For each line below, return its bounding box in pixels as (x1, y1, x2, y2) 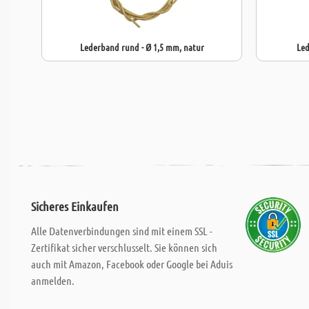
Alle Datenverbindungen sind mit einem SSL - (31, 224, 212, 237)
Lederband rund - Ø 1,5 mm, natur (79, 41, 204, 53)
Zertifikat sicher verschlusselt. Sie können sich (31, 241, 217, 254)
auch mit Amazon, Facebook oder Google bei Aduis (31, 257, 232, 270)
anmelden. (31, 274, 74, 287)
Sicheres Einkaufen (31, 199, 119, 214)
